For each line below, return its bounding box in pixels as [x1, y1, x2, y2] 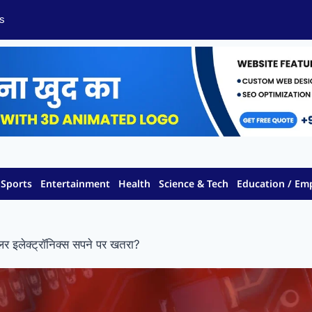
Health [118, 177, 151, 191]
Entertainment [40, 177, 111, 191]
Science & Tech [159, 177, 229, 191]
